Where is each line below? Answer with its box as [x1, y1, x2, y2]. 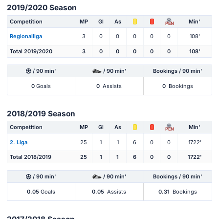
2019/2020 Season [7, 3, 77, 13]
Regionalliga [10, 33, 42, 40]
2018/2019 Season [7, 109, 75, 118]
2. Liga [10, 138, 27, 146]
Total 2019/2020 [10, 47, 52, 55]
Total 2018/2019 [10, 153, 51, 161]
